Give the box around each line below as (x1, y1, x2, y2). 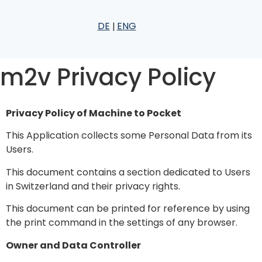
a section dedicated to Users (119, 165, 250, 179)
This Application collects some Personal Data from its (6, 129, 252, 143)
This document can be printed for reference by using (6, 202, 250, 216)
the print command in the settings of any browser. (6, 216, 237, 230)
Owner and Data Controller (6, 238, 141, 252)
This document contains (6, 165, 119, 179)
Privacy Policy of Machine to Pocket (6, 106, 181, 120)
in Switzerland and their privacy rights (6, 179, 178, 193)
